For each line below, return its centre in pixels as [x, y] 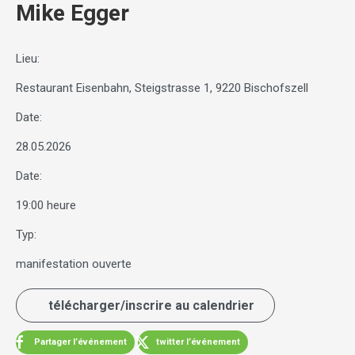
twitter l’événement [197, 342]
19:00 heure [46, 206]
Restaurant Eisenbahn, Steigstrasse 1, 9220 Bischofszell [162, 88]
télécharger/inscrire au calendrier [151, 306]
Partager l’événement [79, 342]
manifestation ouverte [74, 264]
